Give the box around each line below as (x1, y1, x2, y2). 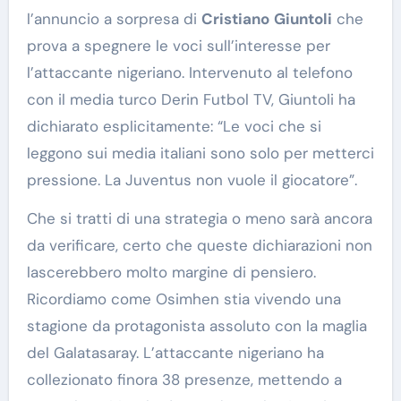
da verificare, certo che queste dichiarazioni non (26, 235, 372, 255)
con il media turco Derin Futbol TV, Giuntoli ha (26, 89, 355, 109)
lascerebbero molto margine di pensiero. (26, 261, 316, 282)
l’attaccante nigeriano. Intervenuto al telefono (26, 62, 353, 82)
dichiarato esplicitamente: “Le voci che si (26, 115, 321, 136)
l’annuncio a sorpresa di (26, 8, 201, 29)
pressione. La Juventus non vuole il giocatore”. (26, 169, 357, 190)
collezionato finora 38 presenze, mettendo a (26, 369, 342, 389)
